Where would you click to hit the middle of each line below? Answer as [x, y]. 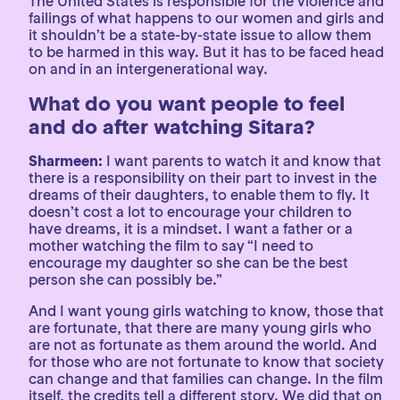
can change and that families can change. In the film [206, 379]
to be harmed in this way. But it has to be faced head [206, 52]
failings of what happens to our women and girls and [206, 18]
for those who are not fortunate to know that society [206, 362]
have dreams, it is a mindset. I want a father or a [191, 229]
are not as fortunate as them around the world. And [203, 345]
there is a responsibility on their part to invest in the [203, 178]
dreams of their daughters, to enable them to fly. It [199, 195]
